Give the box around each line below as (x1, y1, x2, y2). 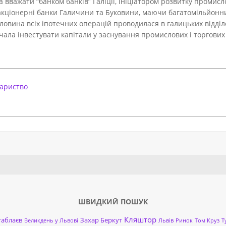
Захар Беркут (80, 215, 122, 224)
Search (112, 154, 136, 164)
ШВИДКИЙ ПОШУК (78, 197, 148, 206)
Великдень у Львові (24, 217, 78, 224)
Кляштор (124, 214, 156, 224)
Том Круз (194, 217, 219, 224)
